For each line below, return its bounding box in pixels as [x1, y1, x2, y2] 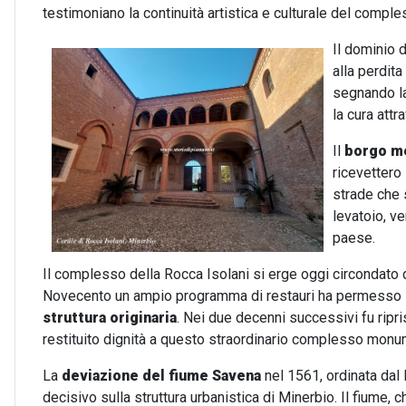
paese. [333, 229, 375, 246]
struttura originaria [43, 309, 177, 326]
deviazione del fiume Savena [62, 367, 261, 384]
